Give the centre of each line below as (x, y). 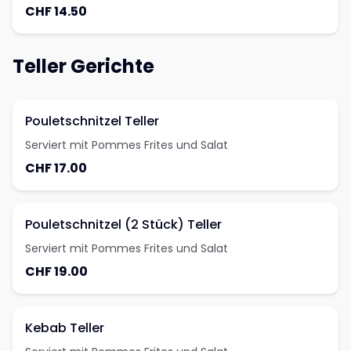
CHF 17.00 (56, 168)
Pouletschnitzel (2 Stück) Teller (123, 224)
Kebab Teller (65, 328)
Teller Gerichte (83, 66)
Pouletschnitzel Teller (92, 121)
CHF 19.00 (56, 271)
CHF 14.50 (56, 11)
